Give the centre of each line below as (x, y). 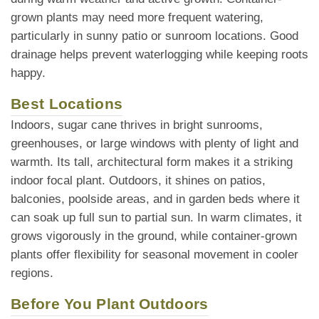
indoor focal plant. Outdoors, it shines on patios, (138, 180)
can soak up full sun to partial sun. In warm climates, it (156, 217)
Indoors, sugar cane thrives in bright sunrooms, (137, 125)
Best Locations (67, 103)
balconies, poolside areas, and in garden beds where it (155, 199)
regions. (32, 273)
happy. (28, 73)
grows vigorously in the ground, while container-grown (154, 236)
